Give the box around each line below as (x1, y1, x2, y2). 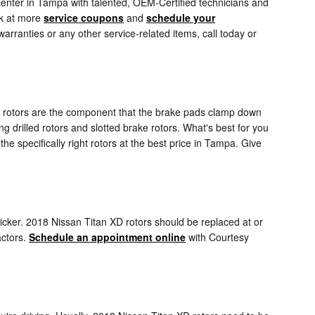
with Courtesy (186, 229, 249, 244)
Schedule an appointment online (29, 229, 186, 244)
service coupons (44, 10, 124, 25)
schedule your (146, 10, 215, 25)
